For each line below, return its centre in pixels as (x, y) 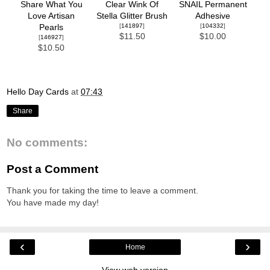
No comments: (47, 142)
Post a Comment (52, 169)
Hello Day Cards (38, 92)
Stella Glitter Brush (132, 16)
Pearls (51, 27)
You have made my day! (53, 202)
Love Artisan (51, 16)
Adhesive (213, 16)
